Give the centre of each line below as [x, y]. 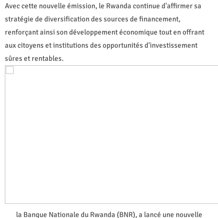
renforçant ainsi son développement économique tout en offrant [105, 32]
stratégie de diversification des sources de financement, [93, 19]
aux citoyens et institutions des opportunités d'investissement [101, 45]
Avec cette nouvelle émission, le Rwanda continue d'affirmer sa [103, 6]
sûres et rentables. [34, 58]
